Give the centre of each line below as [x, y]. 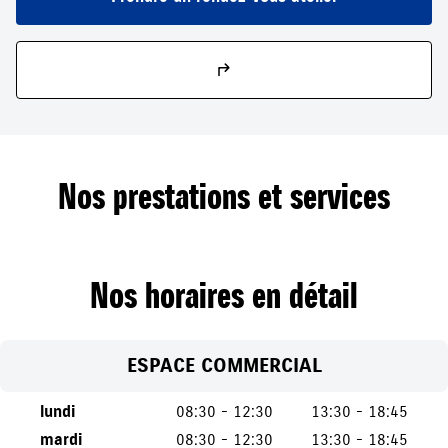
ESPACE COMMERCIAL [224, 366]
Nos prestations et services [224, 197]
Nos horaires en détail [224, 296]
